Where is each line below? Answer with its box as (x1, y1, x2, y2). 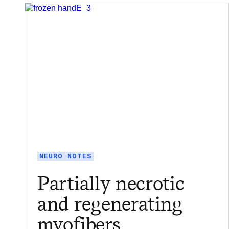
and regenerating (37, 192, 182, 216)
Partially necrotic (37, 172, 184, 195)
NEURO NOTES (39, 151, 92, 161)
